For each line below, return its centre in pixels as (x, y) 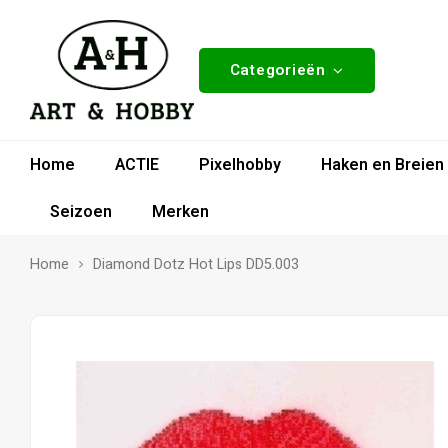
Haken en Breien (382, 164)
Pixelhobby (240, 164)
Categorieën (277, 69)
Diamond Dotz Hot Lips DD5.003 (196, 264)
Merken (180, 211)
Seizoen (81, 211)
